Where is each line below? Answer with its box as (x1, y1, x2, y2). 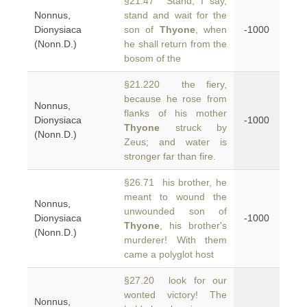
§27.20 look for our (124, 275, 227, 286)
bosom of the (124, 53, 181, 64)
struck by (160, 122, 227, 133)
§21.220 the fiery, (124, 79, 227, 90)
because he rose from (124, 93, 227, 104)
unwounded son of (124, 206, 227, 217)
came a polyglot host (124, 249, 214, 260)
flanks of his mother (124, 108, 227, 119)
